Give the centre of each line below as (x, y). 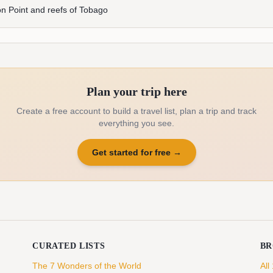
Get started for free (131, 152)
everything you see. (136, 123)
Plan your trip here (136, 91)
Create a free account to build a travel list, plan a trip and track (136, 111)
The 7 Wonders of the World (87, 266)
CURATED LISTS (69, 246)
